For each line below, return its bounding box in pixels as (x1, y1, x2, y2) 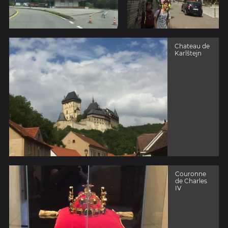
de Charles (175, 177, 208, 185)
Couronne (175, 170, 207, 178)
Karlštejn (175, 49, 202, 57)
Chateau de (175, 42, 210, 50)
